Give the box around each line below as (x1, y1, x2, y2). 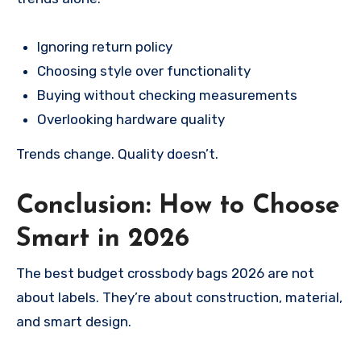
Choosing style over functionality (36, 63, 251, 80)
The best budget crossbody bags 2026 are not (16, 265, 314, 282)
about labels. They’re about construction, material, (16, 289, 342, 306)
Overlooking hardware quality (36, 111, 225, 128)
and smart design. (16, 313, 131, 330)
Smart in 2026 (16, 226, 189, 252)
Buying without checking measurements (36, 87, 297, 104)
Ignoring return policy (36, 39, 172, 56)
